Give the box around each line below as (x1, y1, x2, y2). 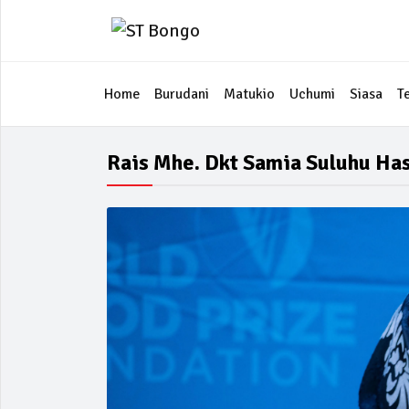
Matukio (224, 85, 275, 104)
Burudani (154, 85, 209, 104)
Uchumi (289, 85, 335, 104)
